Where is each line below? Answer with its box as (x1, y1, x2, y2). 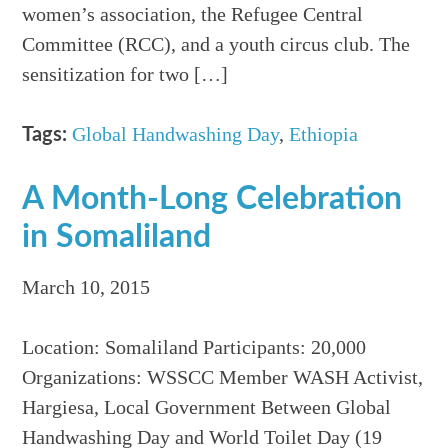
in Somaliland (22, 221, 212, 254)
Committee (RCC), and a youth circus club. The (22, 33, 411, 56)
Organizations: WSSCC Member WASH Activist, (22, 366, 424, 389)
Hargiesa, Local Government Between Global (22, 396, 392, 419)
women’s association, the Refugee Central (22, 3, 364, 26)
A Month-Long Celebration (22, 183, 403, 216)
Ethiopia (289, 123, 359, 146)
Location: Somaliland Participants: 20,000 (22, 336, 367, 359)
